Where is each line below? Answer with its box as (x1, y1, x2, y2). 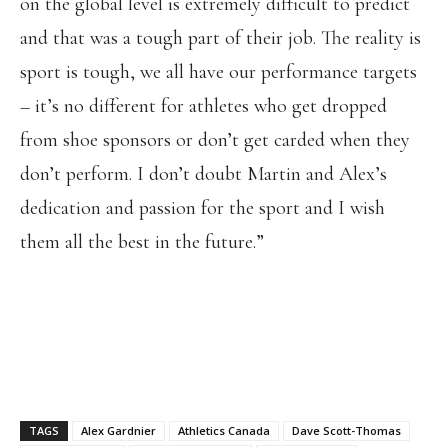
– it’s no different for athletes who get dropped (20, 94, 387, 118)
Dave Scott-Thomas (292, 423, 401, 438)
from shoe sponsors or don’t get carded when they (20, 128, 410, 152)
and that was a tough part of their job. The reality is (20, 26, 421, 50)
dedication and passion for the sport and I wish (20, 196, 385, 220)
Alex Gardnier (81, 423, 156, 438)
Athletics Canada (178, 423, 270, 438)
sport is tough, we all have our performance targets (20, 60, 417, 84)
